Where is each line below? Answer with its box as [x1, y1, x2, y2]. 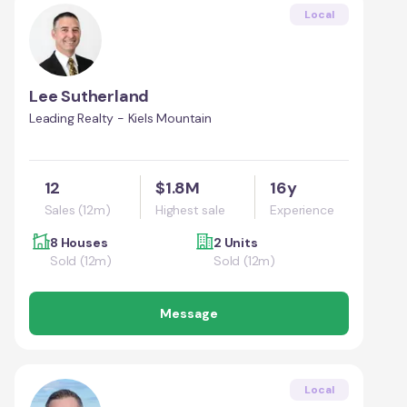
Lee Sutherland [29, 84, 150, 107]
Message [160, 304, 218, 322]
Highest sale [155, 201, 225, 218]
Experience [270, 201, 334, 218]
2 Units [213, 233, 258, 251]
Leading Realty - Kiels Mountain [29, 109, 212, 126]
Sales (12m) [44, 201, 111, 218]
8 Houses [50, 233, 108, 251]
